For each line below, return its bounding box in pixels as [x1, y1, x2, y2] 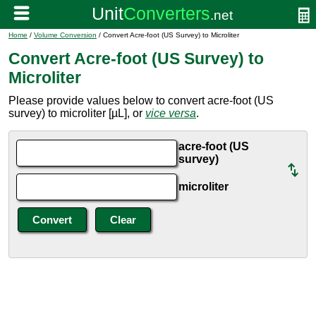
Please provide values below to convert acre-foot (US [8, 95, 274, 107]
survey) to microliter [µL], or [8, 107, 145, 119]
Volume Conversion [34, 31, 97, 39]
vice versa [145, 107, 196, 119]
